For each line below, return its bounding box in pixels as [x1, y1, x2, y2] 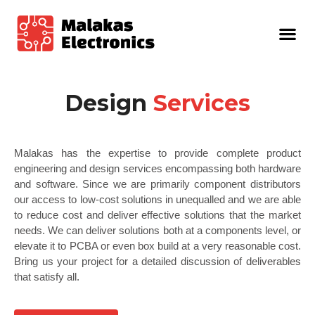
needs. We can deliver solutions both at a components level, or [14, 224, 301, 237]
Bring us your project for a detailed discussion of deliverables [14, 255, 301, 268]
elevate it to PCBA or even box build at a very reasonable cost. [14, 240, 301, 252]
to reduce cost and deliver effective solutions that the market [14, 209, 301, 221]
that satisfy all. [14, 271, 79, 283]
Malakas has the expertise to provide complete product [14, 147, 301, 160]
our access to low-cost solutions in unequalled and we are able [14, 193, 301, 206]
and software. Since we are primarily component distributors [14, 178, 301, 191]
